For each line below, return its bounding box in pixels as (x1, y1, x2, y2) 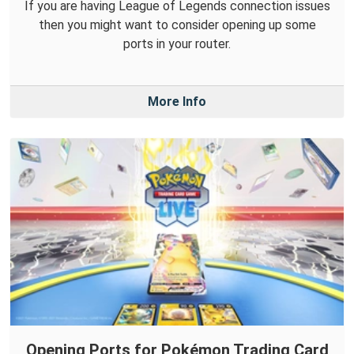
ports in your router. (123, 36, 231, 52)
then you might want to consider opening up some (38, 17, 316, 33)
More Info (148, 94, 206, 110)
